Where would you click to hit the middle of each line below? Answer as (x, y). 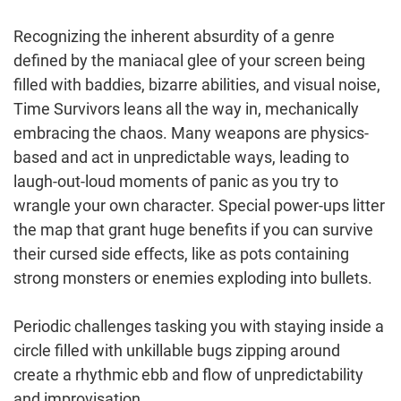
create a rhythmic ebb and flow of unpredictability (188, 374)
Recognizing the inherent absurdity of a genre (174, 36)
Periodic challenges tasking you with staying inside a (199, 326)
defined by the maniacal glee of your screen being (189, 60)
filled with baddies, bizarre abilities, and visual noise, (197, 84)
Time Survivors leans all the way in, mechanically (186, 108)
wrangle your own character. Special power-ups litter (199, 205)
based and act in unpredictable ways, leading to (181, 157)
